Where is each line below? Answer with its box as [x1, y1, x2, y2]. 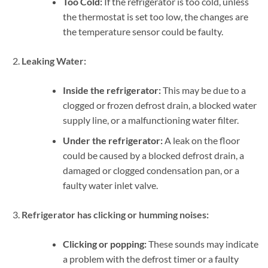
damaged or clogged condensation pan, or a [62, 165, 239, 176]
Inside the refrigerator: [62, 84, 161, 96]
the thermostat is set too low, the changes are [62, 10, 248, 22]
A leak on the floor [162, 135, 240, 147]
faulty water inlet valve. [62, 179, 158, 191]
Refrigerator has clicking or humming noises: [21, 209, 209, 221]
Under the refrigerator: [62, 135, 163, 147]
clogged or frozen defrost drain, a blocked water [62, 99, 257, 111]
